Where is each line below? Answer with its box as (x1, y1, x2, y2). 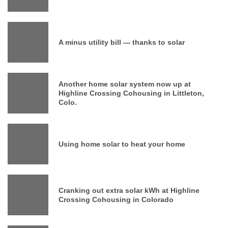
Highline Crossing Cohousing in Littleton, (59, 89, 204, 97)
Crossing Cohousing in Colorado (59, 195, 174, 204)
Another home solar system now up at (59, 79, 191, 88)
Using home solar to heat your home (59, 139, 185, 148)
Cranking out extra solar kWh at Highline (59, 186, 199, 194)
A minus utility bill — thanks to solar (59, 38, 185, 46)
